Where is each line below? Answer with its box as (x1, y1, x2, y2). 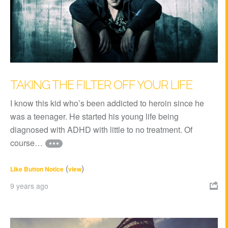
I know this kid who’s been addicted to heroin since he (10, 97, 204, 109)
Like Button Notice (10, 164, 64, 174)
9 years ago (10, 180, 48, 191)
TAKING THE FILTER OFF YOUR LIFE (10, 77, 192, 92)
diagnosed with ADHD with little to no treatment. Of (10, 123, 192, 135)
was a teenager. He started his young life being (10, 110, 179, 122)
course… (10, 136, 43, 149)
